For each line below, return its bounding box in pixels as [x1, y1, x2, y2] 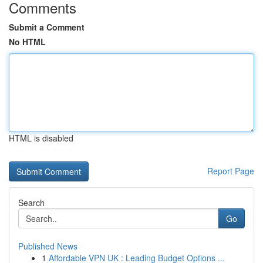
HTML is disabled [9, 132, 73, 144]
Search [18, 197, 45, 208]
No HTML [9, 36, 46, 48]
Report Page [207, 165, 254, 177]
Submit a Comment [9, 21, 85, 33]
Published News [18, 240, 77, 252]
